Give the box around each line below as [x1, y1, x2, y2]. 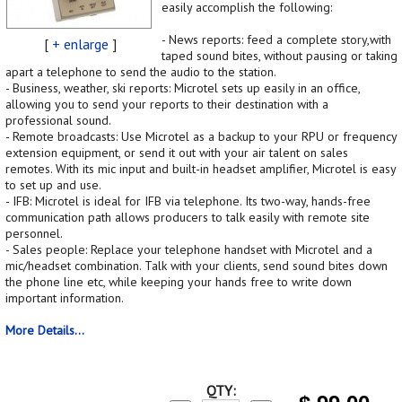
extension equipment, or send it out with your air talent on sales [5, 144, 348, 161]
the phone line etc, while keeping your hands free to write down [5, 273, 352, 290]
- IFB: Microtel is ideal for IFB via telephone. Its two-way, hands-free [5, 192, 371, 209]
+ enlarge [51, 34, 109, 53]
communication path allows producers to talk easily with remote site [5, 208, 370, 225]
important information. [5, 289, 124, 306]
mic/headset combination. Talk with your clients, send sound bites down [5, 257, 388, 274]
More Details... [5, 321, 84, 338]
